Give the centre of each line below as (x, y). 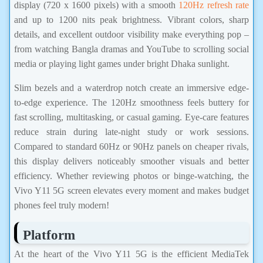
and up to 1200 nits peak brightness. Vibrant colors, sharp (131, 19)
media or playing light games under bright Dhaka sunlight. (122, 63)
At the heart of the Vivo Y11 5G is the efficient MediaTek (131, 254)
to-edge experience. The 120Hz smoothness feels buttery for (131, 102)
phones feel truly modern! (62, 205)
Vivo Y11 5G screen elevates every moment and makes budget (131, 190)
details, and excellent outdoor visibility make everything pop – (131, 34)
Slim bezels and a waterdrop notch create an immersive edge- (131, 87)
